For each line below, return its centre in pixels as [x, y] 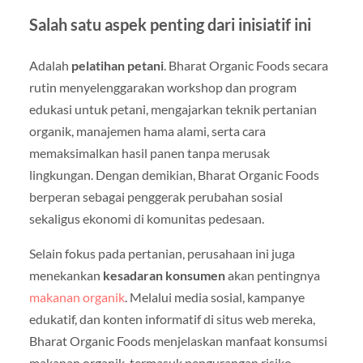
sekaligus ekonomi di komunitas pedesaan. [146, 218]
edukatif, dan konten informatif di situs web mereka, [172, 318]
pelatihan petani [117, 65]
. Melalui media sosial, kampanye [214, 297]
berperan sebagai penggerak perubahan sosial [156, 196]
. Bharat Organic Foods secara [246, 65]
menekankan [66, 275]
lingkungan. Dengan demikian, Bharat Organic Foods [174, 174]
